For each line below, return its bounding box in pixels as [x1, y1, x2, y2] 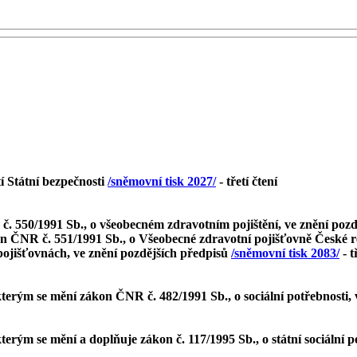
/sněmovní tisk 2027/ [108, 174, 216, 188]
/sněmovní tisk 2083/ [231, 245, 339, 260]
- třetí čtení [216, 174, 277, 188]
